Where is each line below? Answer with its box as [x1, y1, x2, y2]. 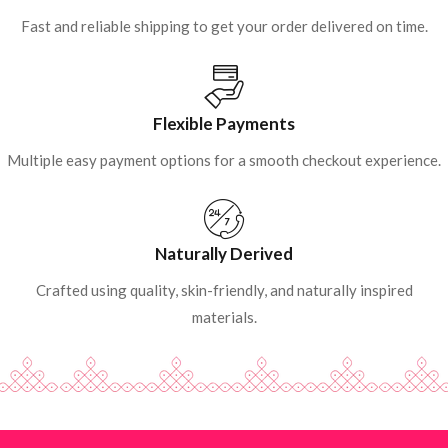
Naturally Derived [155, 242, 293, 264]
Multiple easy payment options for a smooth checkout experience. [7, 150, 441, 169]
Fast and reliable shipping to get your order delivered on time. [20, 16, 428, 35]
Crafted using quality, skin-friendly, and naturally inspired [35, 280, 413, 299]
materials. [191, 307, 257, 326]
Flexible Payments [153, 112, 295, 134]
